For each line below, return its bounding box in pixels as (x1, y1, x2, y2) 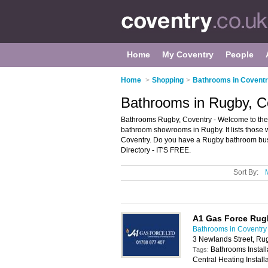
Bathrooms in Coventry (193, 225, 267, 233)
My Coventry (162, 50, 214, 59)
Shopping (152, 76, 184, 84)
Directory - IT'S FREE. (121, 146, 191, 154)
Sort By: (233, 168, 258, 176)
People (226, 50, 254, 59)
